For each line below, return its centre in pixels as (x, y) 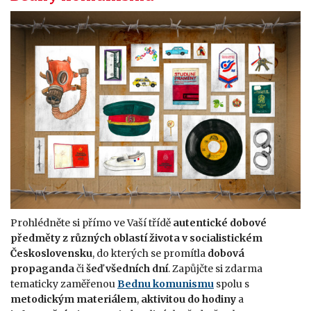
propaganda (43, 269)
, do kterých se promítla (150, 254)
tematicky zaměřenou (64, 284)
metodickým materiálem (74, 300)
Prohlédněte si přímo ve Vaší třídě (91, 223)
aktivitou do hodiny (188, 300)
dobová (226, 254)
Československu (51, 254)
